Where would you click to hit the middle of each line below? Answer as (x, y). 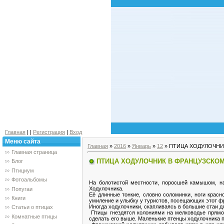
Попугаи (22, 189)
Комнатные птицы (34, 216)
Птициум (23, 170)
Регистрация (49, 132)
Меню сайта (23, 141)
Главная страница (34, 152)
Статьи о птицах (32, 207)
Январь (141, 146)
